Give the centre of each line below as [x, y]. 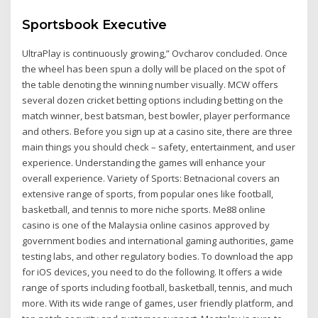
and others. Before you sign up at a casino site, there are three [158, 131]
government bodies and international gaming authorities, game [158, 240]
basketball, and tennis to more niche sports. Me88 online [144, 209]
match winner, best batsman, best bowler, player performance [157, 115]
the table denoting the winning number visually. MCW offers [150, 84]
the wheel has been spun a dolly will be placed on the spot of [154, 68]
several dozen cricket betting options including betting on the [153, 100]
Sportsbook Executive [95, 24]
